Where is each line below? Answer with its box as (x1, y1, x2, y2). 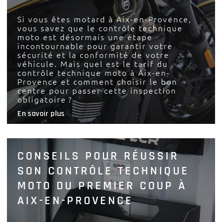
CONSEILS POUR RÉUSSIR (17, 148, 179, 164)
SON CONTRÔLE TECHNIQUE (17, 163, 190, 178)
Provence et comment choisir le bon (17, 77, 178, 87)
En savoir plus (17, 109, 65, 119)
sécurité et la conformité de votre (17, 51, 170, 60)
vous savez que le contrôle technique (17, 24, 183, 33)
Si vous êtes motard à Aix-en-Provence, (17, 15, 192, 24)
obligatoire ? (17, 95, 73, 105)
